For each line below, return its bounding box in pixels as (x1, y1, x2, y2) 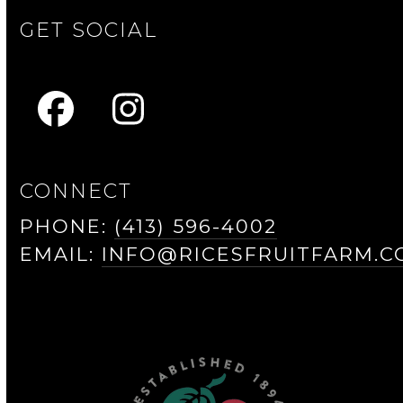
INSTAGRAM (126, 103, 353, 148)
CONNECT (20, 178, 133, 203)
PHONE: (20, 214, 115, 237)
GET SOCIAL (20, 17, 158, 42)
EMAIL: (20, 242, 103, 265)
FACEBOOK (54, 103, 265, 148)
